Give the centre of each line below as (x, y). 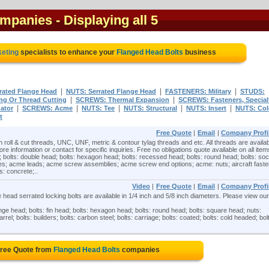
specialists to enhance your (68, 52)
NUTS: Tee (98, 108)
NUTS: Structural (150, 108)
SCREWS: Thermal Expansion (122, 100)
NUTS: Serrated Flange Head (111, 91)
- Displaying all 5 (107, 20)
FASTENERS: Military (198, 91)
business (200, 52)
